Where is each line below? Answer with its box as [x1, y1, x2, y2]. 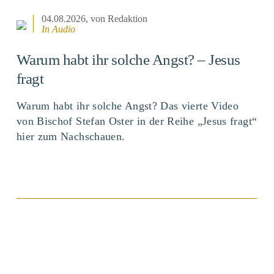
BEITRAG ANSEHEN [94, 211, 180, 220]
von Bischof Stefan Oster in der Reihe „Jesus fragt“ [16, 115, 257, 128]
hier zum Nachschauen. [16, 130, 125, 143]
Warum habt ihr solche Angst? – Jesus [16, 51, 240, 68]
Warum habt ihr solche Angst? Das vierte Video [16, 100, 239, 113]
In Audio [42, 23, 76, 34]
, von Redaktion [86, 13, 148, 24]
